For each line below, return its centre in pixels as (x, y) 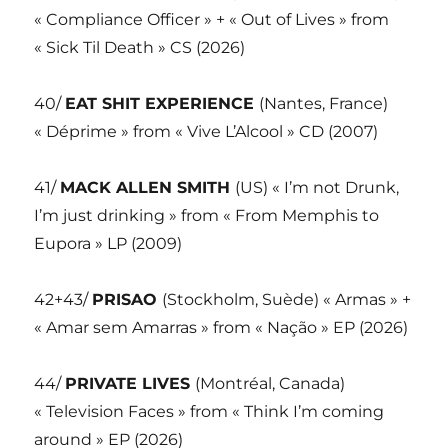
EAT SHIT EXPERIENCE (162, 103)
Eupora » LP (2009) (108, 243)
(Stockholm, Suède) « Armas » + (287, 299)
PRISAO (127, 299)
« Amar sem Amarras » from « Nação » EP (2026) (221, 327)
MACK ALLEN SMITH (148, 187)
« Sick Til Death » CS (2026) (140, 47)
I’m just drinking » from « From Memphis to (207, 215)
